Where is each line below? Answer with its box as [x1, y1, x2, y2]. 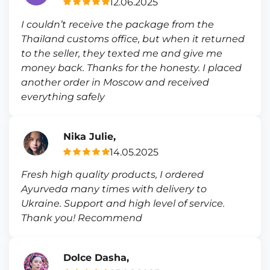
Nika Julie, [63, 130, 116, 142]
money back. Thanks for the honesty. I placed [21, 62, 242, 74]
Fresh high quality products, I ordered [21, 169, 204, 180]
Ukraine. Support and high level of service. [21, 198, 225, 209]
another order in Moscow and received [21, 77, 209, 88]
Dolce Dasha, [63, 251, 129, 263]
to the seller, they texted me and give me [21, 48, 222, 59]
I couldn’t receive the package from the [21, 19, 214, 30]
